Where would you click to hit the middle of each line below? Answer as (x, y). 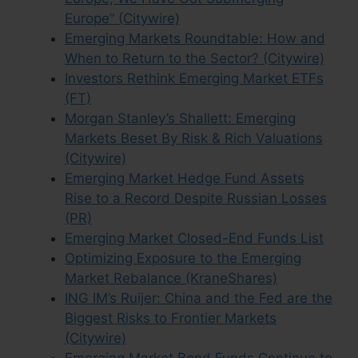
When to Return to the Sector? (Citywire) (195, 58)
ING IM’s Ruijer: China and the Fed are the (199, 298)
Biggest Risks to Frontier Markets (171, 318)
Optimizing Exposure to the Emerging (183, 258)
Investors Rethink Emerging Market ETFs (194, 78)
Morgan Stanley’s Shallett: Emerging (180, 118)
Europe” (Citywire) (122, 18)
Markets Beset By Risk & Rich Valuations (194, 138)
